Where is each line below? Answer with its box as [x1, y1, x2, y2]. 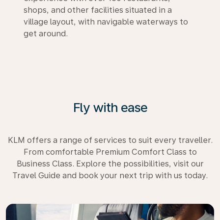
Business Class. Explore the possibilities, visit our [16, 159, 204, 168]
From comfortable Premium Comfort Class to [23, 147, 197, 157]
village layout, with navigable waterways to [24, 17, 188, 27]
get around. [24, 28, 68, 38]
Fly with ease [73, 99, 147, 115]
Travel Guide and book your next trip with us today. [12, 170, 208, 180]
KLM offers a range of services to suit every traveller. [7, 135, 213, 145]
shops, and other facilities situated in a [24, 5, 172, 15]
